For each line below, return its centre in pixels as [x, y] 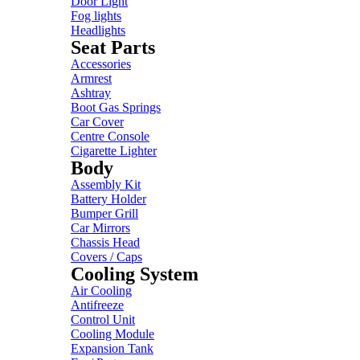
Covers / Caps [106, 257]
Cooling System [135, 274]
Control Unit [103, 319]
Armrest [91, 78]
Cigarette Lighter [114, 151]
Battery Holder [108, 199]
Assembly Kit [106, 184]
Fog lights [96, 16]
